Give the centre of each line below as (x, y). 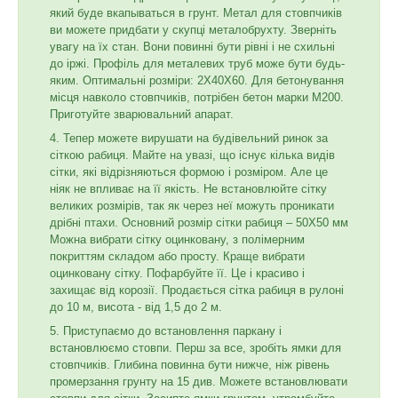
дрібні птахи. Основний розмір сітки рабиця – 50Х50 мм (199, 223)
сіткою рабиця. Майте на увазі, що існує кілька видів (192, 155)
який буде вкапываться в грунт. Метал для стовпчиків (196, 13)
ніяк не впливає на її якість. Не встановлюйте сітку (188, 189)
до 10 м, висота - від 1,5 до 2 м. (136, 307)
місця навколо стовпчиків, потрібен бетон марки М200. (197, 98)
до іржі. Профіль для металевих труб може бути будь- (197, 64)
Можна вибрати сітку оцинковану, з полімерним (177, 240)
